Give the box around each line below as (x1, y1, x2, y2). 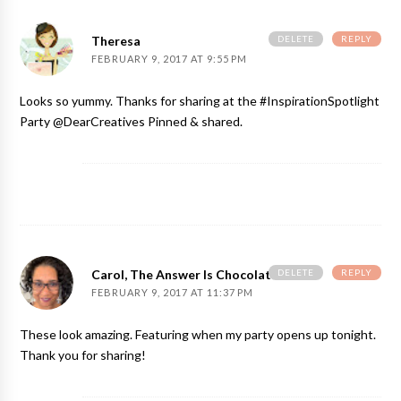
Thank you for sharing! (20, 349, 147, 363)
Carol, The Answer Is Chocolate (91, 269, 279, 282)
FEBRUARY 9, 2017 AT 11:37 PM (91, 288, 254, 299)
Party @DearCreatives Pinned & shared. (20, 115, 243, 129)
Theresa (91, 35, 141, 48)
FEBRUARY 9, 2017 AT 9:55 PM (91, 55, 248, 65)
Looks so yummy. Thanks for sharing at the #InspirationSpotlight (20, 95, 380, 108)
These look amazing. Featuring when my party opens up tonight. (20, 328, 377, 342)
